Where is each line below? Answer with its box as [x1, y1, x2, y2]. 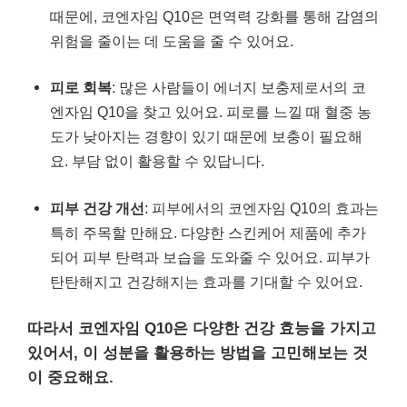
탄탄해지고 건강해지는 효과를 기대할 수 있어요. [50, 273, 362, 290]
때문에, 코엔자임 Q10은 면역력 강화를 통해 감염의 [50, 8, 379, 25]
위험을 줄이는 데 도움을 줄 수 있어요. [50, 33, 293, 50]
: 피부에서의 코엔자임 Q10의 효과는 [144, 199, 379, 216]
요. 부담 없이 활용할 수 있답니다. [50, 153, 264, 170]
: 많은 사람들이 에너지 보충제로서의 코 [112, 79, 366, 96]
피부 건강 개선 [50, 199, 144, 216]
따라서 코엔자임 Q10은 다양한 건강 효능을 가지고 [27, 319, 376, 337]
